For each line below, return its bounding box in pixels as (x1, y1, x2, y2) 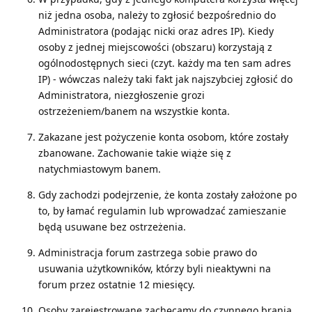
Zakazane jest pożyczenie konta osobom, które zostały (38, 130, 288, 143)
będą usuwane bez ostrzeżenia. (38, 219, 186, 233)
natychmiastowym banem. (38, 162, 161, 175)
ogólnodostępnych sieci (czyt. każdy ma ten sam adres (38, 56, 291, 70)
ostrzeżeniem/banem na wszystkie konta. (38, 104, 230, 118)
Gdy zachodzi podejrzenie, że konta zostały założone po (38, 187, 297, 201)
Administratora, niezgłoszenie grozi (38, 88, 205, 102)
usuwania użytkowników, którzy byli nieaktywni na (38, 261, 271, 275)
